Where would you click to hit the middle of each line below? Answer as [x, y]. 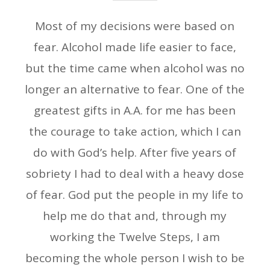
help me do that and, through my [135, 216]
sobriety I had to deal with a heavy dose [135, 174]
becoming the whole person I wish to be [135, 258]
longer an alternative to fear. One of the [135, 89]
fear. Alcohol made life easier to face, [135, 47]
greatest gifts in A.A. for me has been [135, 111]
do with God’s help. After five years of [135, 153]
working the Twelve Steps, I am [135, 237]
